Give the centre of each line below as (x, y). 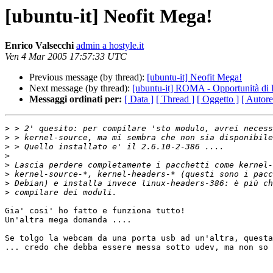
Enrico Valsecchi (39, 46)
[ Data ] (139, 99)
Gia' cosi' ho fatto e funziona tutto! (95, 211)
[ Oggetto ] (218, 99)
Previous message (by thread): (88, 77)
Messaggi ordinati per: (76, 99)
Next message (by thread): (81, 88)
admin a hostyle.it (110, 46)
